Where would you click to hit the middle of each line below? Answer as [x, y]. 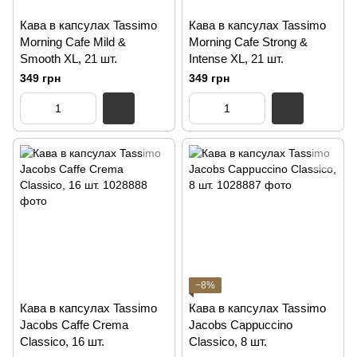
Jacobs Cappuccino [241, 325]
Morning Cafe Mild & [73, 42]
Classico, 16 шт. [62, 341]
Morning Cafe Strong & [248, 42]
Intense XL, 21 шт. [236, 59]
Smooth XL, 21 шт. [69, 59]
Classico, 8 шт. [228, 341]
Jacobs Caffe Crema [74, 325]
